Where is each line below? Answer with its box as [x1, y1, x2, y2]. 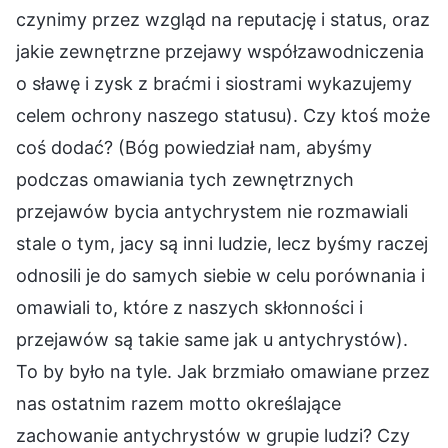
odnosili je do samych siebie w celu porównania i [16, 265, 425, 287]
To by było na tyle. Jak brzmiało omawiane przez [16, 361, 430, 383]
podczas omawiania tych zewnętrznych [16, 169, 354, 191]
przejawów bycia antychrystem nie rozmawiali [16, 201, 408, 223]
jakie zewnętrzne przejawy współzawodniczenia [16, 41, 424, 63]
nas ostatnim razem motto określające [16, 393, 341, 415]
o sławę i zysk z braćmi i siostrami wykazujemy [16, 73, 412, 95]
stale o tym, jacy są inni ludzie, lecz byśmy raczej [16, 233, 428, 255]
